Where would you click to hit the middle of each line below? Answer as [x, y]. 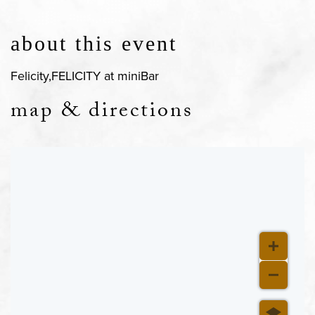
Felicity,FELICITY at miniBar [85, 76]
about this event [94, 43]
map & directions [102, 113]
